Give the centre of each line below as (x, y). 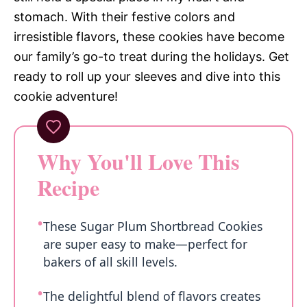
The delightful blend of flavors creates (152, 296)
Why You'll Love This (138, 161)
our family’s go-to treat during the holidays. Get (151, 57)
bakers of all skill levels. (110, 262)
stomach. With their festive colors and (124, 17)
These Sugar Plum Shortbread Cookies (153, 226)
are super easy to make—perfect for (145, 244)
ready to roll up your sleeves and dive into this (147, 76)
